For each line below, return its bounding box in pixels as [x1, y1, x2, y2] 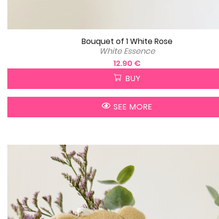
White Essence [99, 45, 155, 57]
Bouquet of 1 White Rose [82, 36, 173, 47]
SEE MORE [111, 101, 153, 113]
